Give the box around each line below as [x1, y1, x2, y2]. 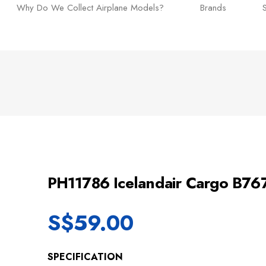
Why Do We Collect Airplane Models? [17, 1, 164, 15]
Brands [200, 1, 226, 15]
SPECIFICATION [47, 249, 123, 264]
